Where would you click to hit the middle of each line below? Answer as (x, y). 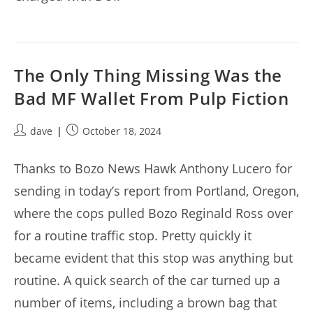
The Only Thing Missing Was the (148, 75)
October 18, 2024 (122, 131)
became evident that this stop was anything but (153, 258)
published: (91, 145)
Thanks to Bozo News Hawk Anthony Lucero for (153, 169)
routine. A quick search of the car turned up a (147, 281)
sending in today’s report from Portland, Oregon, (156, 191)
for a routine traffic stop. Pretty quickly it (133, 236)
